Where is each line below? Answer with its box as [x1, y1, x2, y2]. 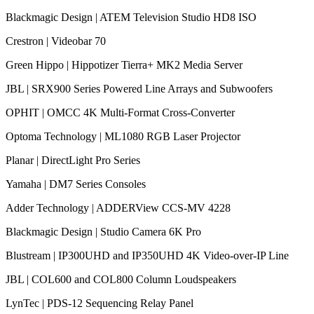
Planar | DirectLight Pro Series [6, 153, 140, 166]
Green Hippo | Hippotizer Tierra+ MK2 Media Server [6, 58, 243, 71]
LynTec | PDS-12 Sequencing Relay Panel [6, 296, 193, 309]
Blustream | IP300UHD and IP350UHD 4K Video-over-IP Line [6, 249, 289, 261]
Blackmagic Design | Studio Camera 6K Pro [6, 225, 201, 238]
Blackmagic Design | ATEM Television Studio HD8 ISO [6, 11, 257, 23]
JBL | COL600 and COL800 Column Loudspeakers [6, 273, 236, 285]
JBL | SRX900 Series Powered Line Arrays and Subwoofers [6, 82, 273, 95]
